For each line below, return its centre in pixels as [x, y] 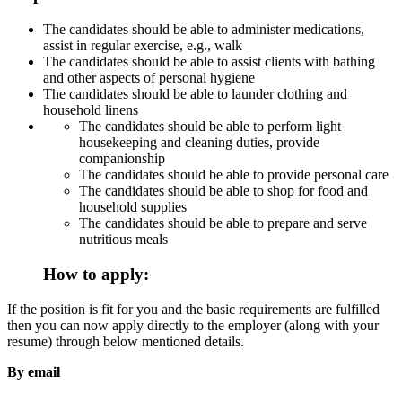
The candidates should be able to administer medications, [204, 30]
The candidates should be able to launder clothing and [195, 94]
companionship [122, 159]
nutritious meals [123, 240]
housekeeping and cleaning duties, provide [199, 143]
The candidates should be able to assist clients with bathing [209, 62]
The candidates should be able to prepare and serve [223, 223]
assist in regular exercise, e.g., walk [143, 46]
